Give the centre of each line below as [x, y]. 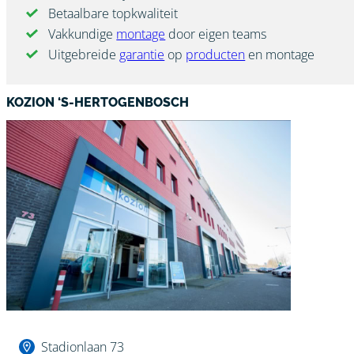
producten [216, 54]
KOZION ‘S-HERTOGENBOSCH [98, 102]
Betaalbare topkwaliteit [113, 13]
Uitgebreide [84, 54]
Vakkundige [83, 34]
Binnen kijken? [47, 327]
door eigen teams [216, 34]
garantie [142, 54]
